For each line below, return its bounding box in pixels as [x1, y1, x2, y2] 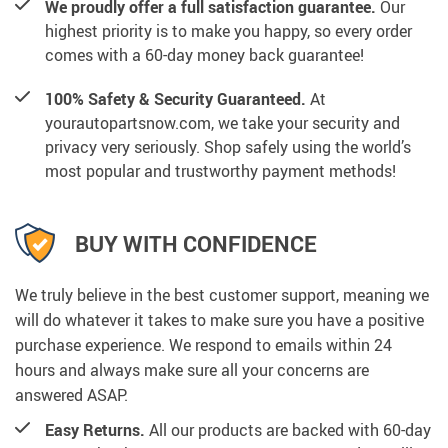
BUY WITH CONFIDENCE [75, 228, 317, 258]
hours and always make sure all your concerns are [15, 359, 369, 382]
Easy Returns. [45, 419, 145, 442]
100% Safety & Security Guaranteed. [45, 88, 306, 111]
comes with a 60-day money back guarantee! [45, 44, 364, 67]
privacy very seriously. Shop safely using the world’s [45, 136, 411, 159]
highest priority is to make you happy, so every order [45, 20, 412, 43]
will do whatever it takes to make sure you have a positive [15, 309, 424, 332]
